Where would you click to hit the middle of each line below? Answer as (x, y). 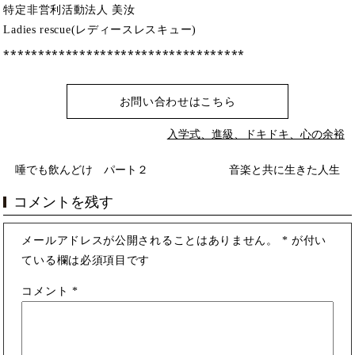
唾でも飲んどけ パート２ (82, 170)
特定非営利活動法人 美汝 (69, 10)
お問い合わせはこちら (177, 101)
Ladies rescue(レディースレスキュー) (100, 29)
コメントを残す (64, 202)
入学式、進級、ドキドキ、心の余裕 (256, 134)
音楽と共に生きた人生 (284, 170)
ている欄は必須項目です (86, 261)
